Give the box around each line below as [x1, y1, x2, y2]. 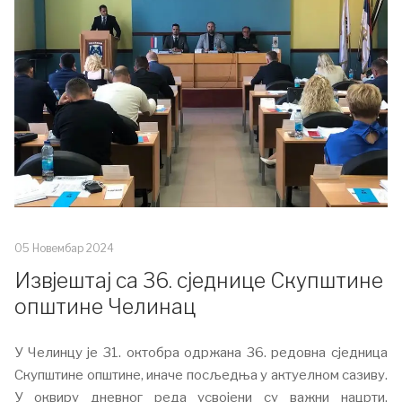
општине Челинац [14, 294, 196, 319]
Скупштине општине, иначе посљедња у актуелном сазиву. [14, 367, 388, 383]
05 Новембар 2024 [14, 241, 114, 255]
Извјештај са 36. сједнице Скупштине [14, 268, 383, 293]
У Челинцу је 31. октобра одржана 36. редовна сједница [14, 345, 388, 361]
